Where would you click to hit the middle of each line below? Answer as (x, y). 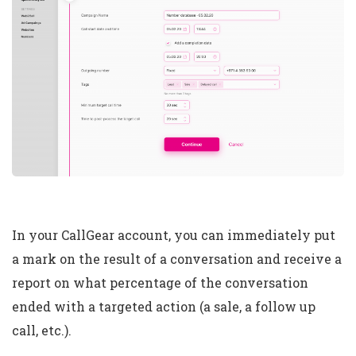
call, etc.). (42, 330)
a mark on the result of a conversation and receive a (177, 258)
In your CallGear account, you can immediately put (174, 234)
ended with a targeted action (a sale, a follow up (164, 306)
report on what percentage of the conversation (160, 282)
